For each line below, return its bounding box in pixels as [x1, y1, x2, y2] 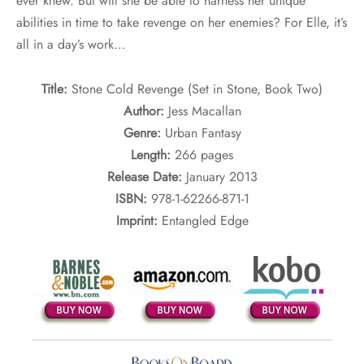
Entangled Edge [161, 211, 249, 231]
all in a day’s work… [16, 35, 125, 54]
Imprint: [115, 211, 162, 231]
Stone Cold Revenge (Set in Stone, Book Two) [71, 80, 323, 99]
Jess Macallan [167, 102, 241, 121]
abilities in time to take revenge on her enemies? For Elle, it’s [16, 13, 347, 32]
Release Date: [106, 167, 186, 187]
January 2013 [185, 167, 258, 187]
